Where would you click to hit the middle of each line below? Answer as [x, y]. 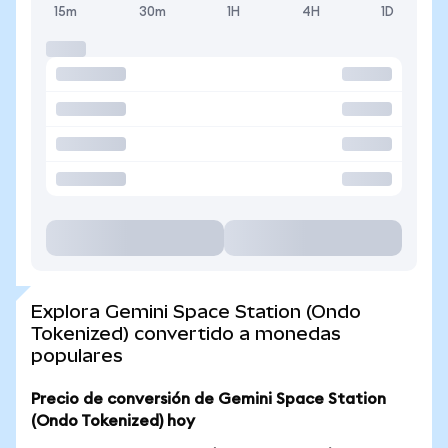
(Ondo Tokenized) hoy [113, 421]
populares [77, 355]
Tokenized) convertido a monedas [186, 333]
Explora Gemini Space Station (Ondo [196, 311]
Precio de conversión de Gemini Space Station [208, 399]
